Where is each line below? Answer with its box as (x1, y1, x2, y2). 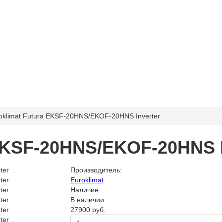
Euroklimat (70, 176, 104, 184)
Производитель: (70, 166, 122, 174)
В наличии (70, 196, 104, 204)
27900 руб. (70, 206, 106, 214)
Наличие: (70, 186, 101, 194)
